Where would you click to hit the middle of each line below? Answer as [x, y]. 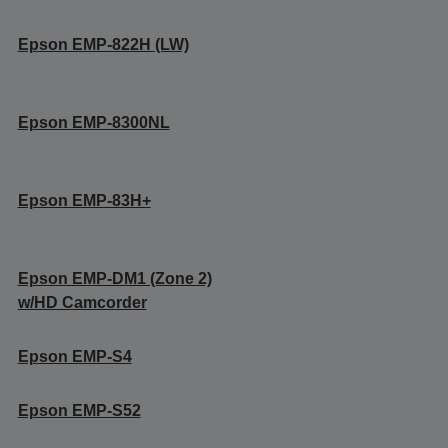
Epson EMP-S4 [74, 356]
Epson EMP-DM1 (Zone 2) [114, 278]
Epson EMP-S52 [79, 410]
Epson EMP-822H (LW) [103, 44]
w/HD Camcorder [82, 302]
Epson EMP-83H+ [84, 200]
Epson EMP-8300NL [93, 122]
